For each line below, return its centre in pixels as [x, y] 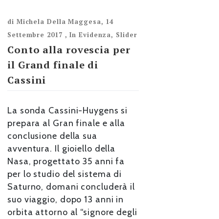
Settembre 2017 [35, 35]
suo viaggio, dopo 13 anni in [66, 199]
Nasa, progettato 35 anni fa [66, 161]
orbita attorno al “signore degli [72, 212]
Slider [127, 35]
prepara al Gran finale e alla [66, 123]
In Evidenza [90, 35]
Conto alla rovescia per [69, 50]
